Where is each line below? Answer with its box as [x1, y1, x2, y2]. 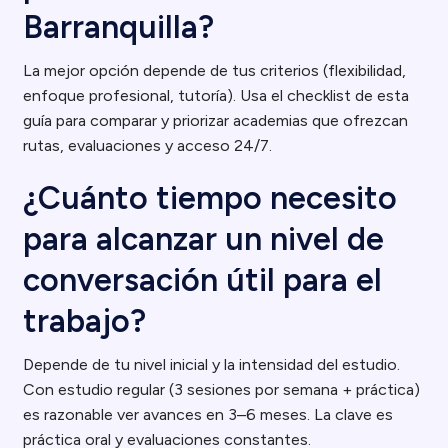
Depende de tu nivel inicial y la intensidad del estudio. [23, 355, 401, 374]
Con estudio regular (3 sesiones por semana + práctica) [23, 380, 421, 399]
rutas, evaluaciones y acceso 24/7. [23, 136, 273, 155]
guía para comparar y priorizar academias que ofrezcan [23, 111, 409, 130]
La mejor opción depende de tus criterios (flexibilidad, [23, 61, 407, 80]
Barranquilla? [23, 8, 215, 46]
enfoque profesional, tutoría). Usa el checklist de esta [23, 86, 410, 105]
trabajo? [23, 302, 147, 340]
